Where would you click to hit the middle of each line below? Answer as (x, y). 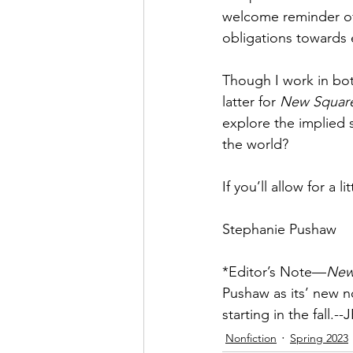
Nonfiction (251, 338)
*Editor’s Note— (274, 272)
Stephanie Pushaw (279, 229)
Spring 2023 (319, 338)
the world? (257, 144)
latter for (251, 102)
